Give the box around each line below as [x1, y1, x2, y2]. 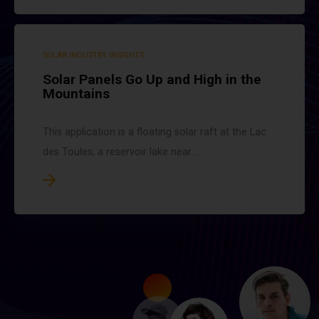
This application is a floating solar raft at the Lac [43, 126, 266, 139]
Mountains [43, 85, 110, 103]
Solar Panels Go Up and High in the [43, 71, 261, 88]
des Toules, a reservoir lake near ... [43, 146, 201, 159]
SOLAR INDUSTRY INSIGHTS [43, 51, 144, 61]
